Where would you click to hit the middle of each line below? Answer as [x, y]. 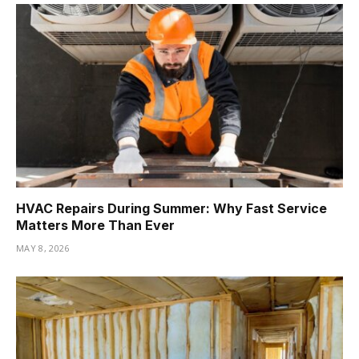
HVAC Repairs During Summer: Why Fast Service [171, 209]
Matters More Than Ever [95, 226]
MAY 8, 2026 [43, 248]
